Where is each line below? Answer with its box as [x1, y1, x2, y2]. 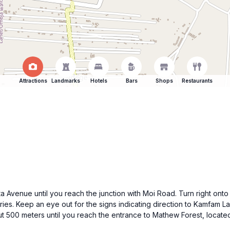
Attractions [18, 78, 47, 84]
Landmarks [51, 78, 80, 84]
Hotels [90, 78, 107, 84]
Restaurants [182, 78, 213, 84]
